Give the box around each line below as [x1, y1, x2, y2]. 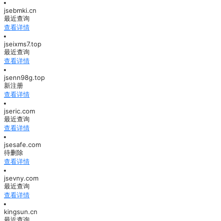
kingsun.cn [4, 208, 37, 216]
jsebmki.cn [4, 6, 37, 15]
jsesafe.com [4, 141, 41, 149]
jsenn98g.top [4, 74, 45, 82]
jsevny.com [4, 174, 38, 183]
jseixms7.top [4, 40, 41, 48]
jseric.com [4, 107, 35, 115]
